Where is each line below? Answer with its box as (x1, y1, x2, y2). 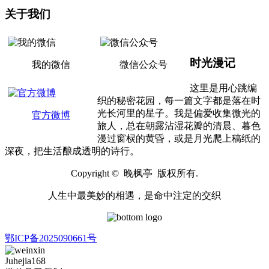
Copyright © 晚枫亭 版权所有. (71, 168, 198, 178)
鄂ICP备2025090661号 (5, 232, 97, 243)
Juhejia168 (5, 255, 46, 266)
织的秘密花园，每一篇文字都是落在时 (97, 95, 261, 106)
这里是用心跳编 (189, 82, 257, 93)
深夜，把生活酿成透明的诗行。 (5, 145, 139, 156)
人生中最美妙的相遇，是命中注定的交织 (48, 190, 221, 201)
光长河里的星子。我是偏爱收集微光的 (97, 107, 261, 118)
